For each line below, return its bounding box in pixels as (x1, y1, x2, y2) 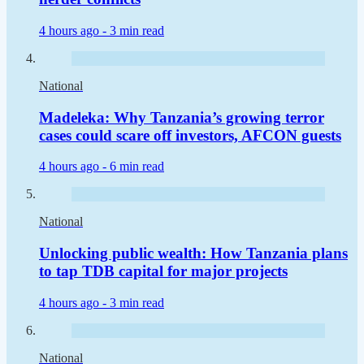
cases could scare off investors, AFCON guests (39, 126, 341, 144)
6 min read (110, 159, 164, 174)
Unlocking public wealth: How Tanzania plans (39, 245, 348, 262)
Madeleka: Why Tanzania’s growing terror (39, 108, 324, 126)
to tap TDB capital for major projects (39, 262, 288, 280)
